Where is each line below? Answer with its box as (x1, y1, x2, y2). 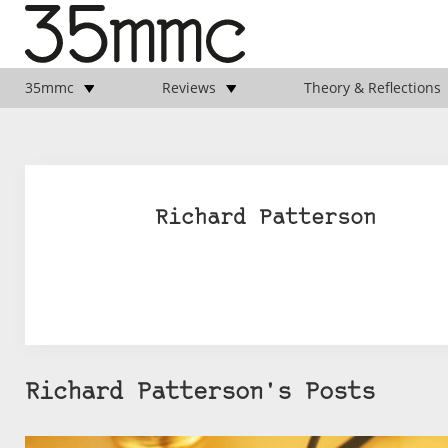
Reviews (161, 78, 216, 98)
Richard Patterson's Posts (25, 381, 375, 405)
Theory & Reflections (303, 78, 441, 98)
